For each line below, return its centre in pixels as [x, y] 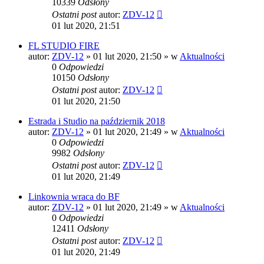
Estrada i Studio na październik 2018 [97, 121]
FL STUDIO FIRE [64, 46]
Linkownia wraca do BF [74, 197]
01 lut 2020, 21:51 [86, 26]
